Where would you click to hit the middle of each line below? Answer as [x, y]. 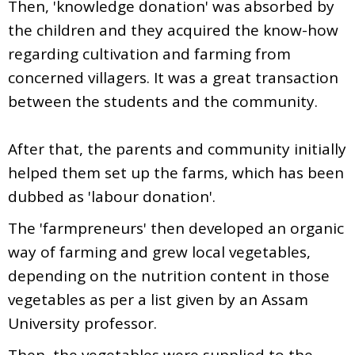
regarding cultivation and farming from [149, 53]
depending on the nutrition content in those [169, 275]
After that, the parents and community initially [177, 149]
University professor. [82, 323]
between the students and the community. [163, 101]
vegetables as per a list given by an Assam [158, 299]
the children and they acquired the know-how [173, 30]
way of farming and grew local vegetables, [159, 252]
